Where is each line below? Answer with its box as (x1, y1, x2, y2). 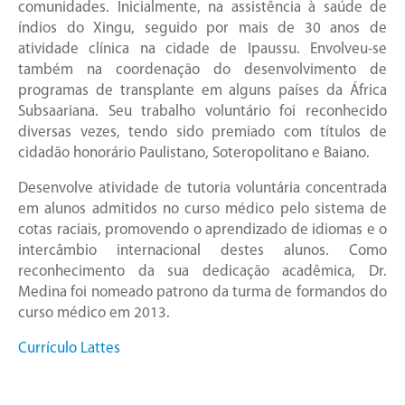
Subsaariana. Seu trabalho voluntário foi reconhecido (18, 104, 387, 120)
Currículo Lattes (18, 341, 120, 357)
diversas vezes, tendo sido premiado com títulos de (18, 125, 387, 141)
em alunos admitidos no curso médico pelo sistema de (18, 202, 387, 218)
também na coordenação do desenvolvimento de (18, 62, 387, 79)
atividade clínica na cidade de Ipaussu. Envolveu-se (18, 42, 387, 58)
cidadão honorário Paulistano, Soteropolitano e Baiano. (18, 146, 370, 162)
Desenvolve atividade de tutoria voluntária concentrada (18, 181, 387, 197)
